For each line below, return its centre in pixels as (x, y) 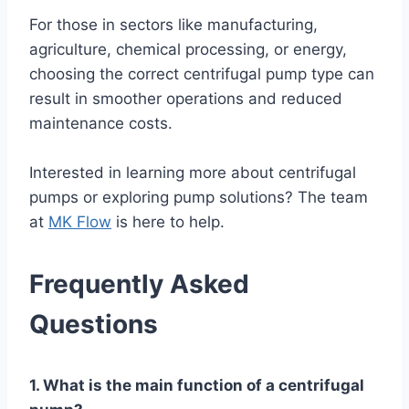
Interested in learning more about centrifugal (193, 172)
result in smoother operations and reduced (186, 98)
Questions (94, 324)
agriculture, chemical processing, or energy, (188, 49)
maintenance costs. (101, 123)
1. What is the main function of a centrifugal (197, 385)
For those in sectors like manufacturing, (173, 24)
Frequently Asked (139, 283)
